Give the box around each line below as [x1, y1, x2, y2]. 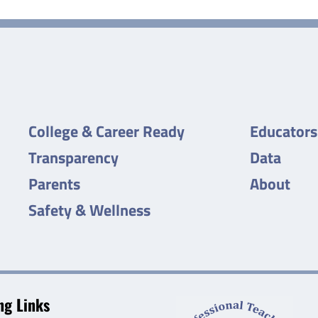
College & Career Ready [28, 119, 185, 143]
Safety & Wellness [28, 197, 150, 222]
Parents [28, 171, 80, 196]
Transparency [28, 145, 119, 170]
